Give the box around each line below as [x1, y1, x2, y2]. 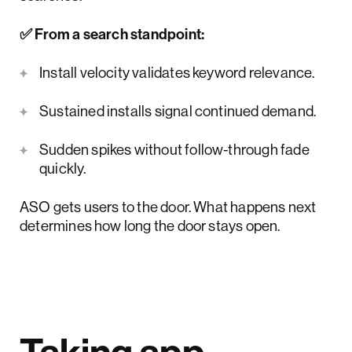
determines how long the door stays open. [20, 215, 280, 235]
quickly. [39, 158, 86, 178]
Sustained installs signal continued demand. [39, 101, 317, 120]
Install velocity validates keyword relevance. [39, 62, 315, 82]
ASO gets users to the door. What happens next [20, 196, 317, 216]
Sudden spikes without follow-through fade [39, 139, 310, 159]
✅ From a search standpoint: [20, 24, 205, 43]
